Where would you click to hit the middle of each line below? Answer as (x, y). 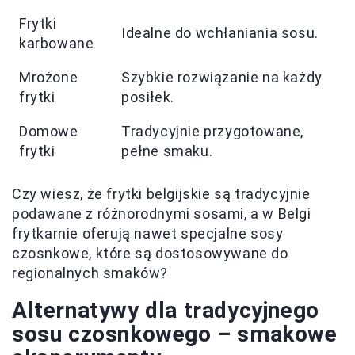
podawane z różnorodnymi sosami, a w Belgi (162, 214)
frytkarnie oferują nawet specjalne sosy (148, 233)
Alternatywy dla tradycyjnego (166, 310)
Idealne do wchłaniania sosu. (220, 33)
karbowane (57, 43)
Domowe (49, 131)
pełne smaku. (167, 151)
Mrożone (49, 77)
